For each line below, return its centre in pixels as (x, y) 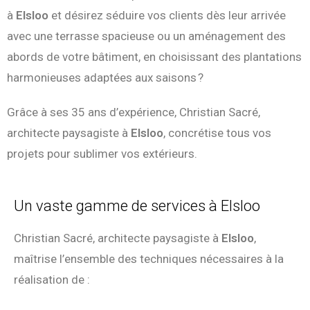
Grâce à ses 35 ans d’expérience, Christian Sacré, (134, 112)
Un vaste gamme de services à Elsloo (137, 206)
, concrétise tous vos (217, 133)
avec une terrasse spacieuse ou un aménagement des (146, 36)
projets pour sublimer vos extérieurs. (102, 154)
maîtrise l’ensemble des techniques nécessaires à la (149, 259)
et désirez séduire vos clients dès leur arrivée (167, 16)
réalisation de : (52, 280)
